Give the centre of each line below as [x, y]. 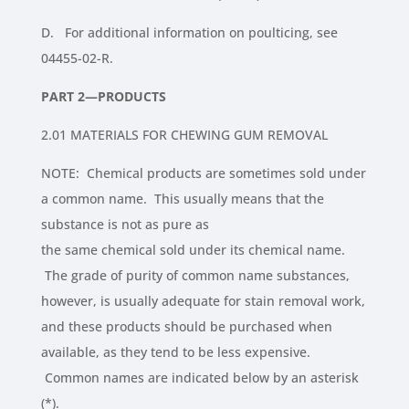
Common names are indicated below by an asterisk [199, 378]
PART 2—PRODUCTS [103, 97]
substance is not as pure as [125, 225]
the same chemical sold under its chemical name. [193, 250]
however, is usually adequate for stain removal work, [203, 301]
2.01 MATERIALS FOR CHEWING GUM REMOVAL [184, 135]
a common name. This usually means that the [182, 199]
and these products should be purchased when [186, 327]
